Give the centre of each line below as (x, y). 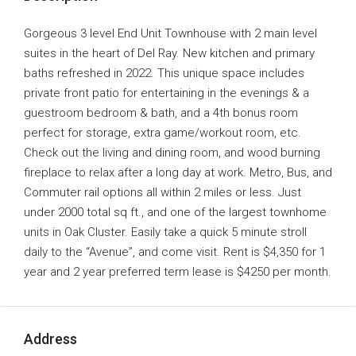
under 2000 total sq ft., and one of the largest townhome (175, 212)
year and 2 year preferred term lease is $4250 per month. (178, 272)
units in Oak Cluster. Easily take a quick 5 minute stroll (165, 232)
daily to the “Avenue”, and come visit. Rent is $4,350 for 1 (175, 252)
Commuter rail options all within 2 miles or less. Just (163, 192)
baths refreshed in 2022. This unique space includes (164, 73)
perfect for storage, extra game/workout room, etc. (163, 133)
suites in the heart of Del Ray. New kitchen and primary (169, 53)
